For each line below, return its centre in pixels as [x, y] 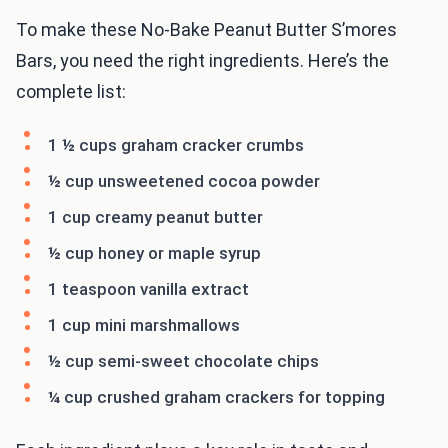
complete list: [71, 91]
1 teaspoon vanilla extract [148, 288]
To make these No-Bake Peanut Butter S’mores [206, 29]
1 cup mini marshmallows [144, 324]
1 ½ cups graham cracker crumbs [176, 144]
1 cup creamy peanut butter [155, 216]
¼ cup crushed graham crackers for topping [216, 396]
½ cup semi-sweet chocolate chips [183, 360]
